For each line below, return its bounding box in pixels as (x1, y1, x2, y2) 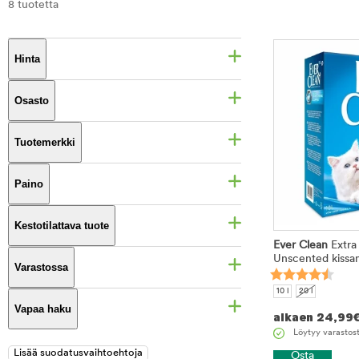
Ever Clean (273, 240, 328, 252)
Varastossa (14, 261, 68, 273)
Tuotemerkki (14, 136, 75, 148)
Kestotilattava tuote (14, 220, 109, 232)
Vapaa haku (14, 303, 71, 315)
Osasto (14, 95, 49, 107)
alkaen (273, 312, 313, 324)
